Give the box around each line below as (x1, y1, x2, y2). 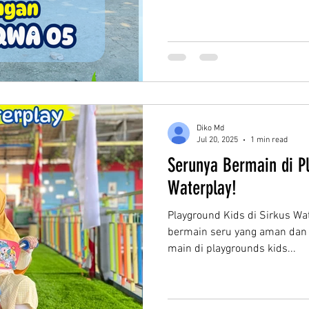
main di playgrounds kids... (168, 242, 296, 256)
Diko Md (197, 123, 224, 133)
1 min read (250, 134, 288, 145)
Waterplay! (168, 177, 237, 199)
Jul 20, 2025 (197, 134, 238, 145)
